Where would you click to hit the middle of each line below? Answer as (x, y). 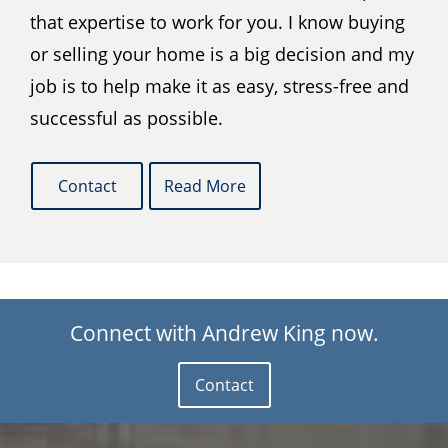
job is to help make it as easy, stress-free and (219, 86)
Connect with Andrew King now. (224, 332)
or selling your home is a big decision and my (222, 54)
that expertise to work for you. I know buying (217, 22)
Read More (205, 186)
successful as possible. (126, 118)
